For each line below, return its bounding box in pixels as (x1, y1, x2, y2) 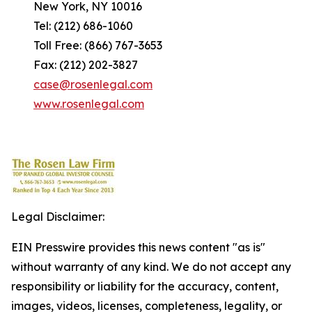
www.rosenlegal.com (33, 97, 144, 111)
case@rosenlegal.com (33, 77, 153, 91)
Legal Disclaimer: (11, 210, 104, 224)
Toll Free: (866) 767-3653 (11, 38, 162, 52)
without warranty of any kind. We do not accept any (11, 260, 291, 274)
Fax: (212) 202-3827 (11, 58, 138, 72)
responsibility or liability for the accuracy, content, (11, 279, 279, 293)
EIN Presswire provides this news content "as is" (11, 240, 265, 254)
